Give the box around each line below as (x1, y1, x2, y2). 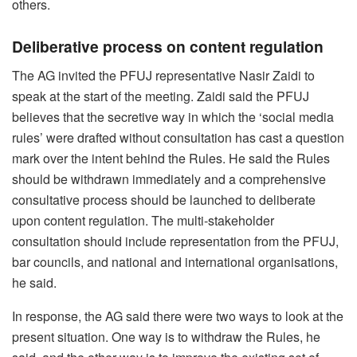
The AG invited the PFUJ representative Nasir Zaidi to (12, 65, 315, 84)
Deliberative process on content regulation (12, 35, 328, 58)
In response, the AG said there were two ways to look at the (12, 306, 343, 325)
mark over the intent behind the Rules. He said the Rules (12, 148, 330, 167)
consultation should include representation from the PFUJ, (12, 231, 339, 250)
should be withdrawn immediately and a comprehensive (12, 169, 326, 188)
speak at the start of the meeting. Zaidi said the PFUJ (12, 86, 309, 105)
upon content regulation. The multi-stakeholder (12, 210, 274, 229)
